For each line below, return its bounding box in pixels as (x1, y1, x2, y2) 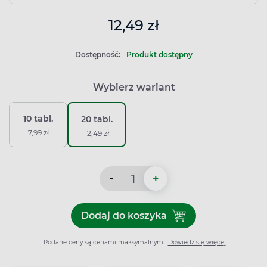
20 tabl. (80, 113, 113, 125)
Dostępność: (74, 49, 120, 59)
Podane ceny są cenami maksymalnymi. (41, 238, 168, 246)
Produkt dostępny (126, 49, 193, 59)
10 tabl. (23, 113, 53, 124)
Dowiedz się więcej (167, 238, 226, 246)
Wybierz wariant (93, 81, 175, 93)
